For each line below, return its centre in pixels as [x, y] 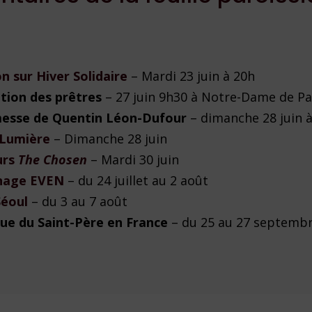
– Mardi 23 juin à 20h [192, 76]
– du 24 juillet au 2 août [136, 181]
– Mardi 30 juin [133, 160]
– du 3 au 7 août [80, 202]
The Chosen [53, 160]
